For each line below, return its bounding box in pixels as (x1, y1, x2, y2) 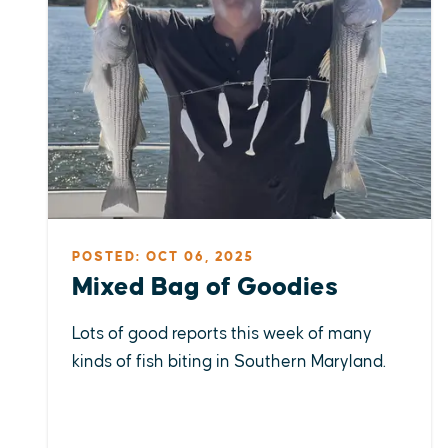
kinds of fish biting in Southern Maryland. (72, 353, 386, 372)
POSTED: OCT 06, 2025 (72, 250, 254, 265)
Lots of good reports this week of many (72, 325, 372, 344)
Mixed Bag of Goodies (72, 274, 338, 302)
